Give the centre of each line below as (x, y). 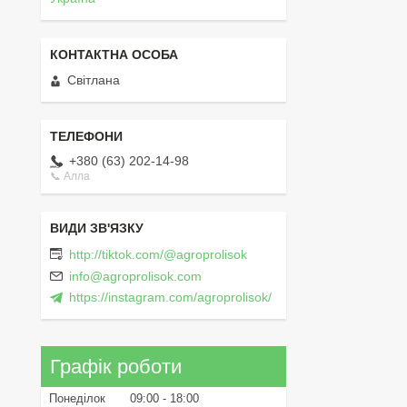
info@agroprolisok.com (135, 277)
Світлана (94, 80)
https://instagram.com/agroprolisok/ (170, 298)
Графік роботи (116, 366)
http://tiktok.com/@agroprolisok (158, 254)
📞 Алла (70, 177)
